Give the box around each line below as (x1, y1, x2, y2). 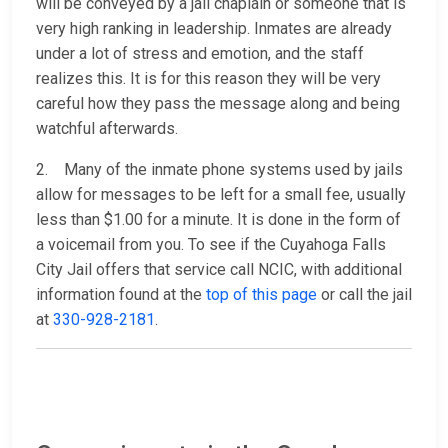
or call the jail (317, 285, 412, 305)
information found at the (36, 285, 206, 305)
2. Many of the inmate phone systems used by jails (36, 160, 403, 180)
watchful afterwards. (36, 119, 178, 139)
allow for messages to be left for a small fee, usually (36, 185, 406, 205)
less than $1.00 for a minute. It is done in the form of (36, 210, 401, 230)
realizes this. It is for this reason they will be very (36, 69, 381, 89)
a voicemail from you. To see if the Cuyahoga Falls (36, 235, 386, 255)
